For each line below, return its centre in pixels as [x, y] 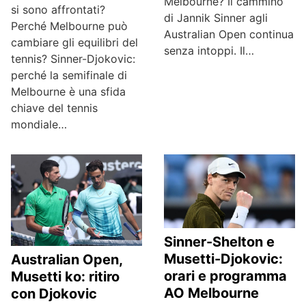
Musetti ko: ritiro [65, 277]
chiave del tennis [54, 108]
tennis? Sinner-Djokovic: [73, 59]
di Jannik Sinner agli [216, 18]
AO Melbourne [211, 293]
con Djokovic [54, 294]
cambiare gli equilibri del [74, 42]
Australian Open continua [229, 34]
